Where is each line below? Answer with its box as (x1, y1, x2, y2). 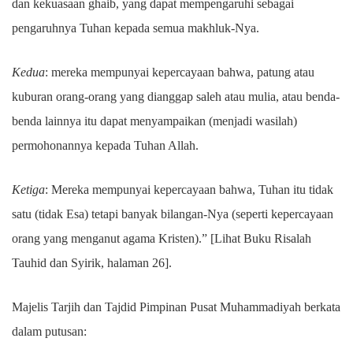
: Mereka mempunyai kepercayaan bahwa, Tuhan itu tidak (45, 183, 333, 196)
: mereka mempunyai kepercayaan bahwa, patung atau (45, 65, 314, 79)
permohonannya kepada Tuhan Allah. (12, 139, 199, 152)
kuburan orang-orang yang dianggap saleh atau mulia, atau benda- (12, 90, 340, 103)
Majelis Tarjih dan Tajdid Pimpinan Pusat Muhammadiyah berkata (12, 300, 340, 314)
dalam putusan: (12, 325, 87, 338)
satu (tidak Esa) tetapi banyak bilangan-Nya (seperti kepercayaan (12, 207, 333, 221)
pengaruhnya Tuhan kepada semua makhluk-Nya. (12, 21, 259, 35)
